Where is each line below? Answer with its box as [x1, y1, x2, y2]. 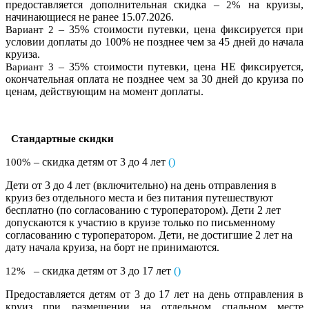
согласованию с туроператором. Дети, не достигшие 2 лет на [6, 228, 292, 241]
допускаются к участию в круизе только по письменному [6, 216, 275, 228]
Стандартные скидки [11, 132, 114, 144]
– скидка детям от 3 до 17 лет [26, 264, 174, 277]
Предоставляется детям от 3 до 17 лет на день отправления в [6, 288, 303, 300]
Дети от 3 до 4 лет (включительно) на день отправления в [6, 179, 277, 191]
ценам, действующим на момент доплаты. [6, 85, 203, 97]
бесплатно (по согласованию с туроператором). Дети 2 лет [6, 203, 281, 216]
